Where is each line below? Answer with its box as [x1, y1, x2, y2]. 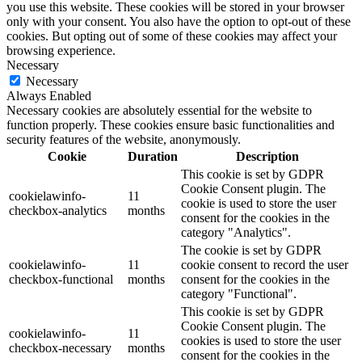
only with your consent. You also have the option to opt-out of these [6, 14, 351, 28]
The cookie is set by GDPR [181, 242, 322, 257]
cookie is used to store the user [181, 196, 336, 210]
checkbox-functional [9, 271, 113, 286]
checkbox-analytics [9, 203, 107, 217]
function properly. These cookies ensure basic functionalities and [6, 117, 335, 132]
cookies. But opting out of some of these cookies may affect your [6, 28, 337, 43]
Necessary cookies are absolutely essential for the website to [6, 103, 312, 117]
